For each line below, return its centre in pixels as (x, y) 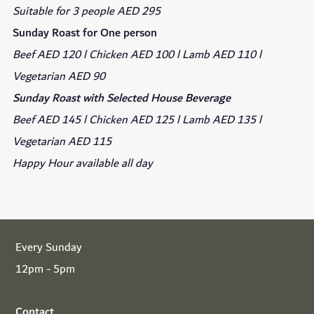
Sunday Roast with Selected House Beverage (122, 99)
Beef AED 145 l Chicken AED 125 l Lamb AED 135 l (137, 121)
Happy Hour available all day (83, 164)
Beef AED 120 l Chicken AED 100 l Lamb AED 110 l (137, 55)
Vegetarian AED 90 (60, 77)
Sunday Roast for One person (86, 34)
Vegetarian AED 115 (63, 142)
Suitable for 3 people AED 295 (88, 12)
